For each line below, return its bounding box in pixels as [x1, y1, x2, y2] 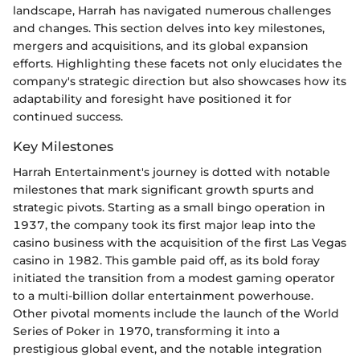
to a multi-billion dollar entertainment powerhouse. [13, 288, 313, 304]
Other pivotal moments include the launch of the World [13, 306, 339, 321]
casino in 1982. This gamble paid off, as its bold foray [13, 253, 320, 268]
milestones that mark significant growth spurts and [13, 182, 314, 198]
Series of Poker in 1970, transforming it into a [13, 324, 280, 339]
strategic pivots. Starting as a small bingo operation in [13, 200, 325, 215]
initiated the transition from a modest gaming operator [13, 271, 335, 286]
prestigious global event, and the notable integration [13, 342, 322, 357]
